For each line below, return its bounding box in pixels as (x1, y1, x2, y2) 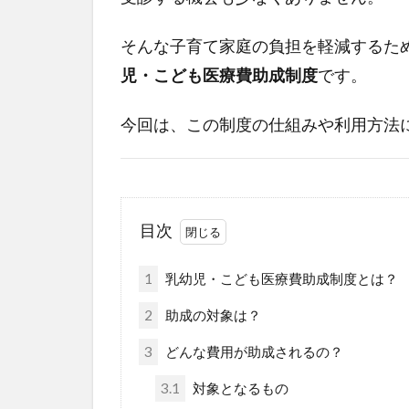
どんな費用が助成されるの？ (162, 342, 343, 360)
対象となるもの (190, 379, 289, 396)
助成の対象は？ (162, 306, 261, 323)
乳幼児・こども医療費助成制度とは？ (162, 269, 398, 287)
